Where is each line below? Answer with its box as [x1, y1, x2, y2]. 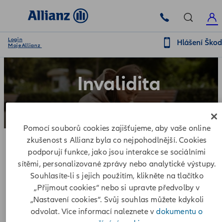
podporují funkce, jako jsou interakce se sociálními [28, 147, 206, 158]
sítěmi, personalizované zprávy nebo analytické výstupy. [18, 159, 216, 169]
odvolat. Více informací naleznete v [31, 207, 157, 217]
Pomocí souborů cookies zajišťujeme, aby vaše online [23, 123, 211, 134]
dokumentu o [156, 207, 203, 217]
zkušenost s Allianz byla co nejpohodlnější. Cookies [27, 135, 207, 146]
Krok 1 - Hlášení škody [20, 169, 126, 181]
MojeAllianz [8, 42, 42, 49]
